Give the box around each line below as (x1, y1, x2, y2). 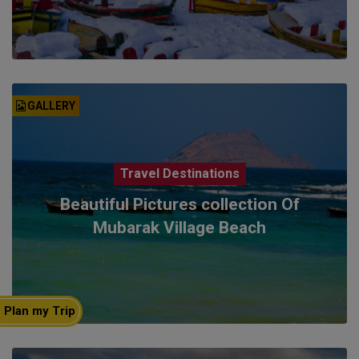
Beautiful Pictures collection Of (59, 194, 300, 214)
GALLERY (26, 99, 75, 112)
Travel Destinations (119, 165, 240, 181)
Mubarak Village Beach (93, 217, 266, 237)
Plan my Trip (3, 304, 75, 318)
